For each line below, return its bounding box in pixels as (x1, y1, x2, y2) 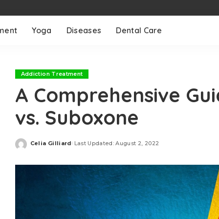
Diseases (66, 25, 102, 35)
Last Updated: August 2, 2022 (74, 139, 159, 147)
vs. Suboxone (15, 105, 139, 130)
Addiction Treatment (21, 70, 83, 77)
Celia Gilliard (30, 139, 72, 147)
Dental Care (116, 25, 162, 35)
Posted (29, 143, 53, 150)
